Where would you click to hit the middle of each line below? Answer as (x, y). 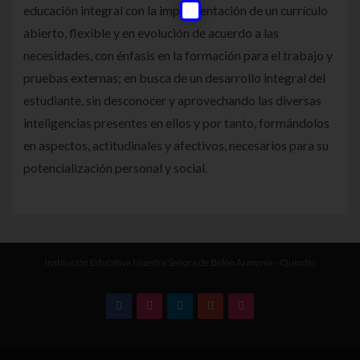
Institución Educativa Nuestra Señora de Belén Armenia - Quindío (180, 262)
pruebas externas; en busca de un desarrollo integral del (174, 77)
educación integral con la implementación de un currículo (176, 10)
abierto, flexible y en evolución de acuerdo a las (151, 32)
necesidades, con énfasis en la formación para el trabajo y (178, 55)
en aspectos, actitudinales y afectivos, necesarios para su (176, 145)
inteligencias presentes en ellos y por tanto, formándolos (176, 122)
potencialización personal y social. (115, 167)
